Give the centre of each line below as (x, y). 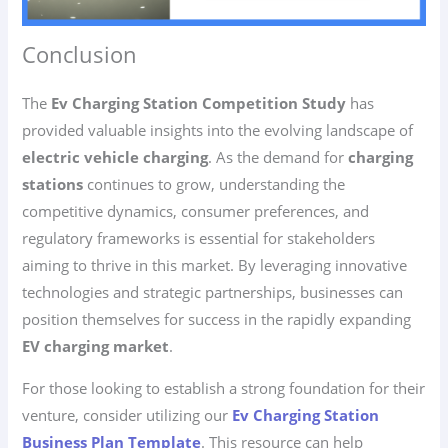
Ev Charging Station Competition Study (199, 103)
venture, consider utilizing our (127, 414)
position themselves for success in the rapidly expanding (217, 319)
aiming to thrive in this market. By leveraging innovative (215, 265)
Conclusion (80, 55)
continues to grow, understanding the (214, 184)
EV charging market (96, 346)
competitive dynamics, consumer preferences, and (196, 211)
